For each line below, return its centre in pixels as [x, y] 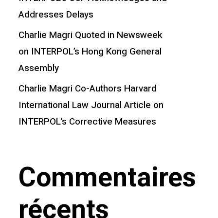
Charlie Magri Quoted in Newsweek [90, 35]
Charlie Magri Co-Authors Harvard [87, 89]
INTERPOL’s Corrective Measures [87, 122]
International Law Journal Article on [91, 105]
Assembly [38, 68]
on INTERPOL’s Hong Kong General [90, 52]
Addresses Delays [56, 15]
